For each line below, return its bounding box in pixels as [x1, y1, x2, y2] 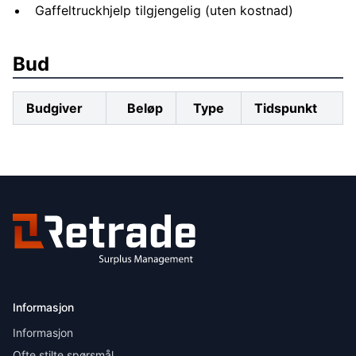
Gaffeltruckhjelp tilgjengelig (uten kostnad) [35, 2, 293, 18]
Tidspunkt [254, 100, 317, 116]
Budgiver [26, 100, 83, 116]
